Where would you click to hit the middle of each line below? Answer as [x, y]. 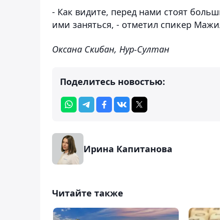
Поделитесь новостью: [112, 81]
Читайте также [88, 193]
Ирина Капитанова [128, 149]
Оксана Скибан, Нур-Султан [111, 49]
